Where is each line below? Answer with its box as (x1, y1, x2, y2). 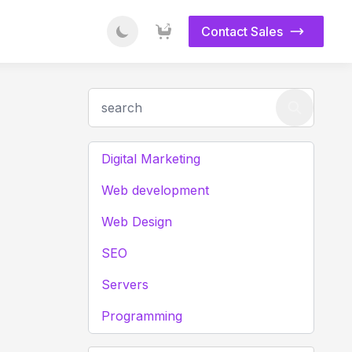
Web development (101, 182, 209, 199)
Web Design (101, 214, 172, 230)
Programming (101, 308, 182, 324)
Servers (101, 277, 148, 293)
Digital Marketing (101, 151, 200, 167)
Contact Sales (201, 24, 283, 39)
